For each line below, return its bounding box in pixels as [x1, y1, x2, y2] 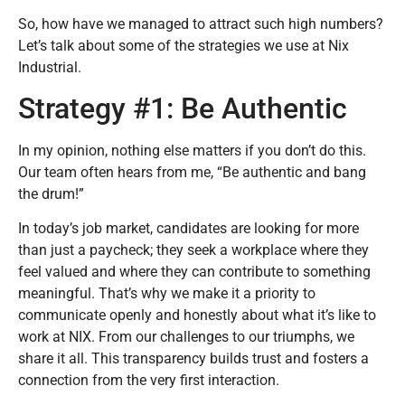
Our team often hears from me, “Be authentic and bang [18, 163, 366, 181]
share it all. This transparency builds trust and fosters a [18, 350, 369, 368]
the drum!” [18, 184, 84, 202]
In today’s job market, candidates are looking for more [18, 220, 359, 238]
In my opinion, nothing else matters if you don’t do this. [18, 141, 366, 159]
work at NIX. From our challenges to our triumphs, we [18, 328, 354, 346]
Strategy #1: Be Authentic [18, 90, 347, 126]
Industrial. [18, 58, 81, 76]
